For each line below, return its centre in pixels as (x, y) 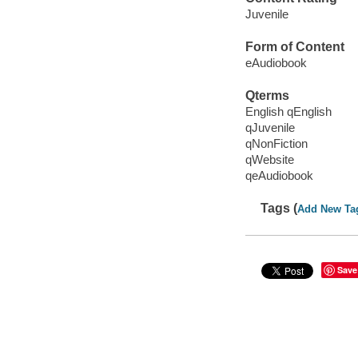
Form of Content (294, 47)
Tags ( (279, 209)
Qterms (267, 96)
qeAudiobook (279, 175)
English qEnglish (288, 111)
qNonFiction (276, 143)
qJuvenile (270, 127)
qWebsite (269, 159)
